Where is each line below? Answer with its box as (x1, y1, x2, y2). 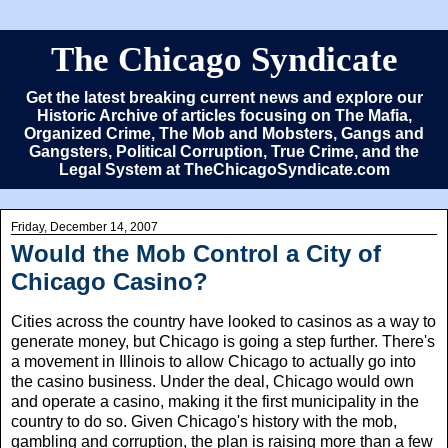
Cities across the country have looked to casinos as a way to (11, 312, 436, 330)
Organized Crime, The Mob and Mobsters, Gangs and (24, 125, 424, 142)
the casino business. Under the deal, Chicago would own (11, 372, 414, 390)
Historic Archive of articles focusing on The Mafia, (36, 107, 412, 124)
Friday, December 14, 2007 (11, 220, 158, 234)
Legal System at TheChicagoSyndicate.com (58, 161, 390, 178)
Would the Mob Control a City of (11, 240, 381, 267)
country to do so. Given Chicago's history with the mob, (11, 412, 397, 430)
